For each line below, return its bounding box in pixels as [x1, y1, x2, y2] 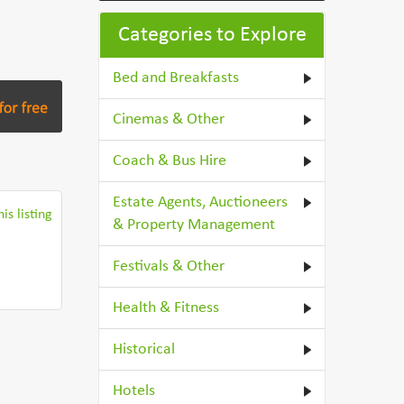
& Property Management [113, 216, 276, 234]
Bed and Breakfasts [113, 69, 240, 87]
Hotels [113, 382, 156, 399]
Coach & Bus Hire [113, 152, 227, 170]
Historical [113, 341, 176, 358]
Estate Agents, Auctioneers [113, 194, 289, 211]
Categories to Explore [117, 24, 307, 46]
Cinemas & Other [113, 111, 225, 128]
